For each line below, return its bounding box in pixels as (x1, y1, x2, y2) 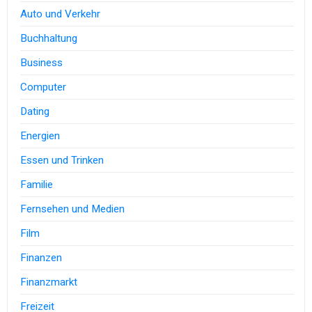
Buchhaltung (20, 32, 78, 45)
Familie (20, 178, 54, 192)
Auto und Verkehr (20, 8, 101, 21)
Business (20, 56, 63, 70)
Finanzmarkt (20, 276, 78, 289)
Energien (20, 130, 61, 143)
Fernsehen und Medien (20, 203, 125, 216)
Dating (20, 105, 50, 118)
